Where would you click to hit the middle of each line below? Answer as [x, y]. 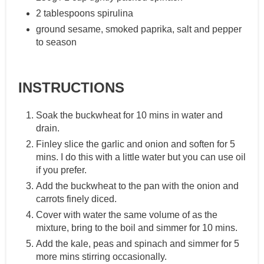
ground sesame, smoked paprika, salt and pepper [139, 29]
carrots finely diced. [76, 199]
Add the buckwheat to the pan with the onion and [137, 186]
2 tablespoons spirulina [85, 14]
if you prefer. [61, 170]
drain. [48, 128]
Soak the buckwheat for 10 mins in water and [129, 115]
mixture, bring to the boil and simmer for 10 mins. [137, 228]
